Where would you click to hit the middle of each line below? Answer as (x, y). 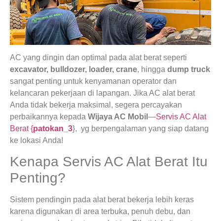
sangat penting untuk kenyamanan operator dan (93, 81)
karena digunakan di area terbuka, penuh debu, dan (100, 212)
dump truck (189, 70)
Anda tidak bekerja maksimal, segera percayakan (96, 105)
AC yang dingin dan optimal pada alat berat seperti (98, 58)
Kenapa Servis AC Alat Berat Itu (109, 162)
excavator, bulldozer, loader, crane (74, 70)
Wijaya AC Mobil (118, 117)
